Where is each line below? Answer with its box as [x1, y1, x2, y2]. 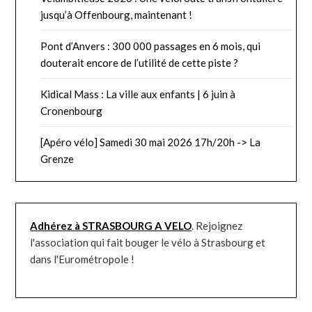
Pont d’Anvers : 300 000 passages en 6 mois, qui [40, 40, 261, 53]
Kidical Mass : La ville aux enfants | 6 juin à [40, 88, 236, 101]
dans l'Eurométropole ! [30, 253, 135, 266]
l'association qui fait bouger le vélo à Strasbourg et [30, 236, 266, 249]
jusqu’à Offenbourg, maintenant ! [40, 8, 193, 22]
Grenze [40, 153, 75, 166]
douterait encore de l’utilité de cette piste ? [40, 56, 239, 70]
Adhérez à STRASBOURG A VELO [30, 219, 192, 233]
